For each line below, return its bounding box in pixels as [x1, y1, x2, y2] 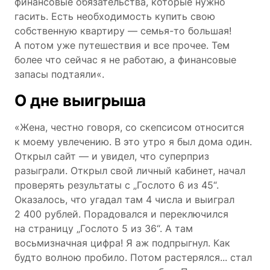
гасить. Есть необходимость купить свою [14, 10, 215, 22]
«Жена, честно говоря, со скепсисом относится [14, 121, 244, 133]
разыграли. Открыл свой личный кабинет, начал [14, 164, 245, 177]
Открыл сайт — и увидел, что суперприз [14, 149, 209, 162]
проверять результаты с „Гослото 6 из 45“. [14, 178, 219, 191]
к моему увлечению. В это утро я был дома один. [14, 135, 252, 148]
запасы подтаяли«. [14, 67, 104, 80]
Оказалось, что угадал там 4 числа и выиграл [14, 193, 234, 206]
